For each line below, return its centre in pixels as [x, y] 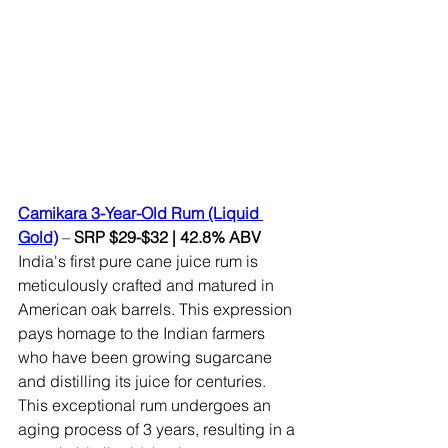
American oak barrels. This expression [157, 309]
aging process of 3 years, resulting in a [158, 429]
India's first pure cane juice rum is [140, 261]
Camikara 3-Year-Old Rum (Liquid [140, 213]
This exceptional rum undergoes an [146, 405]
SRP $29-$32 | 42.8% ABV [169, 237]
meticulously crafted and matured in [148, 285]
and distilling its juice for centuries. [144, 381]
